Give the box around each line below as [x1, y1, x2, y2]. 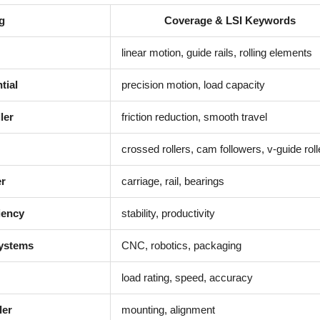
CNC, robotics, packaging [121, 239, 241, 251]
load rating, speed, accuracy [121, 271, 253, 284]
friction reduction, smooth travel [121, 111, 267, 123]
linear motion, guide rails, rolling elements [121, 46, 312, 59]
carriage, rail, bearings [121, 175, 224, 187]
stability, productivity [121, 207, 215, 219]
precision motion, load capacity [121, 79, 265, 91]
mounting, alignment [121, 304, 215, 316]
